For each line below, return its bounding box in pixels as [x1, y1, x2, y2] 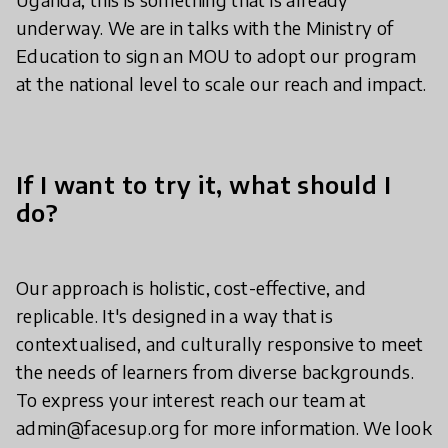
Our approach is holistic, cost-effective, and [16, 275, 367, 299]
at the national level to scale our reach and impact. [16, 71, 427, 95]
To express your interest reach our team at [16, 387, 367, 411]
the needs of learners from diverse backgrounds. [16, 359, 414, 383]
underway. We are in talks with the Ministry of [16, 15, 394, 39]
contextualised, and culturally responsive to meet [16, 331, 424, 355]
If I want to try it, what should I [16, 168, 392, 199]
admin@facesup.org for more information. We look [16, 415, 432, 439]
